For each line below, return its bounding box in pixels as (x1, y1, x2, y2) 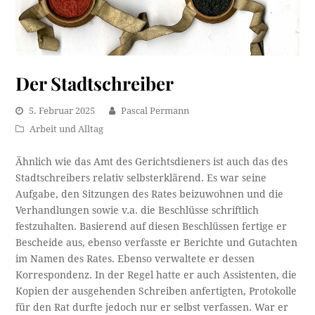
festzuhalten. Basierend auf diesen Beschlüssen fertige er (15, 221, 288, 233)
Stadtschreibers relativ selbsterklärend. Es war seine (15, 172, 267, 184)
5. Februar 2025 (29, 105, 96, 117)
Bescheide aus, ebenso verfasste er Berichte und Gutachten (15, 237, 298, 249)
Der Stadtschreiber (15, 71, 174, 96)
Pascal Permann (121, 105, 190, 117)
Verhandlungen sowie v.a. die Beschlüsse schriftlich (15, 205, 259, 217)
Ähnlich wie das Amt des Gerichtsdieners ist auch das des (15, 156, 288, 168)
